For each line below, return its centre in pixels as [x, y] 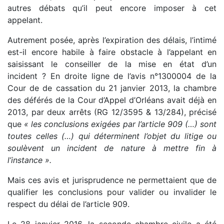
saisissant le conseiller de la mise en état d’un [112, 64]
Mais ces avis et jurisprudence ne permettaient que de [112, 180]
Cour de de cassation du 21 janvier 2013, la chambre [112, 88]
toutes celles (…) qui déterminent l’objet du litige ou [112, 136]
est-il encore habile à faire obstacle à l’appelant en [112, 52]
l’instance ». [29, 160]
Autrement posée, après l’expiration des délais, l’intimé [112, 40]
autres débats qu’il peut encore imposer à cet [112, 8]
